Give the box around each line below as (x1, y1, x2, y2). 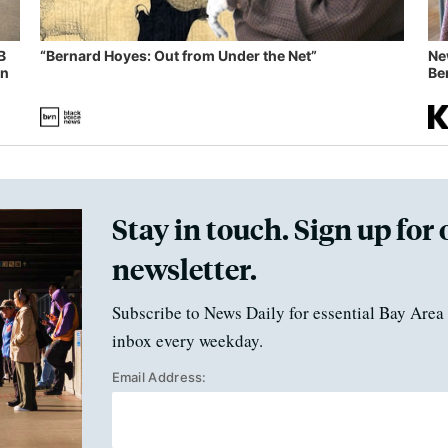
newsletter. (111, 250, 257, 288)
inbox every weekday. (111, 329, 263, 353)
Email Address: (111, 369, 207, 386)
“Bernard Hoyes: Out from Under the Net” (39, 47, 317, 65)
